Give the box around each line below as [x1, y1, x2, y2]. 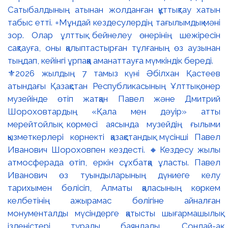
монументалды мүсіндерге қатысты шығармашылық [8, 208, 220, 218]
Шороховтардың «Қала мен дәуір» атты [8, 106, 220, 117]
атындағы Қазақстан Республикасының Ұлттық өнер [8, 80, 220, 91]
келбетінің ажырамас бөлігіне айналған [8, 195, 220, 206]
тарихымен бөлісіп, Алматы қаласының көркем [8, 182, 220, 193]
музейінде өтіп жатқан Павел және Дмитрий [8, 93, 220, 104]
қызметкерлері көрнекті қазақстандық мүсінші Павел [8, 131, 220, 142]
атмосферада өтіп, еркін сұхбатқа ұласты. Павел [8, 157, 220, 167]
